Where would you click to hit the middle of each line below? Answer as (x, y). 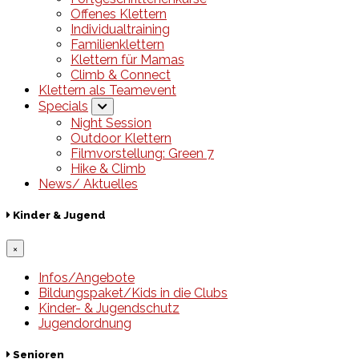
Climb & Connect (121, 75)
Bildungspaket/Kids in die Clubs (133, 292)
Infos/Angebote (87, 277)
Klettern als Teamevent (107, 91)
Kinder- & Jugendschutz (109, 308)
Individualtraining (120, 30)
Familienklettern (117, 45)
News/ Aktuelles (88, 184)
